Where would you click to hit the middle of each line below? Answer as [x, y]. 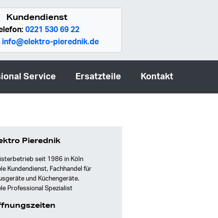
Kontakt [157, 77]
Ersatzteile [98, 77]
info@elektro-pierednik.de [50, 42]
